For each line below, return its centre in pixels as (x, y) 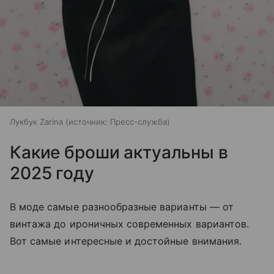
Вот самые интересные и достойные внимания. (126, 241)
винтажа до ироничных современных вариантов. (130, 224)
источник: (88, 121)
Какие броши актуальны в (119, 152)
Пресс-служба (139, 121)
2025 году (52, 173)
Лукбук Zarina (36, 121)
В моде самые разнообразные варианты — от (122, 206)
